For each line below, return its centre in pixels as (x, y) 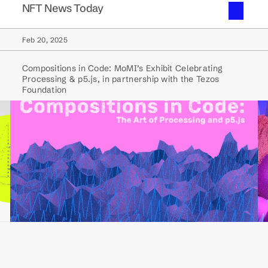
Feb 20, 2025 (45, 40)
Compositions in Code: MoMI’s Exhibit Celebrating (122, 68)
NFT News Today (63, 8)
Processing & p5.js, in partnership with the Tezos (121, 79)
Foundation (44, 90)
